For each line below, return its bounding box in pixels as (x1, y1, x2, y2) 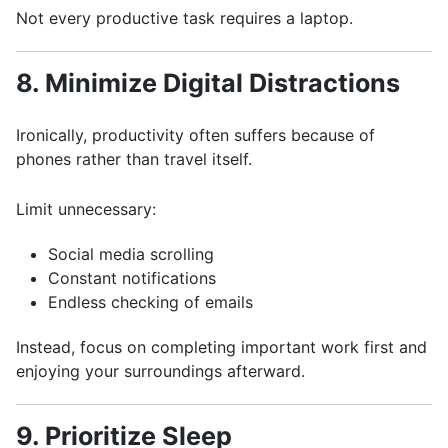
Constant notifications (48, 268, 216, 288)
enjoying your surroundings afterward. (16, 361, 305, 381)
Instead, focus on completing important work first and (16, 337, 427, 357)
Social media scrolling (48, 244, 214, 264)
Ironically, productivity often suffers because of (16, 125, 375, 145)
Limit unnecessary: (16, 199, 156, 219)
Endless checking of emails (48, 292, 253, 312)
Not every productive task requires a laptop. (16, 8, 353, 28)
